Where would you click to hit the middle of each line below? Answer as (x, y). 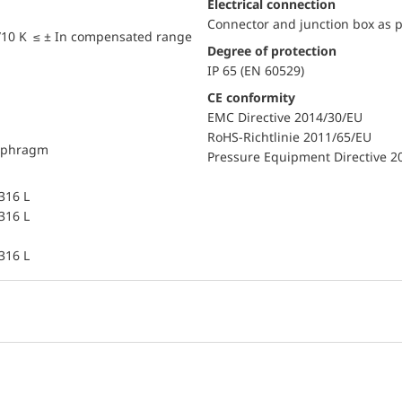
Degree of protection (276, 51)
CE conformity (255, 97)
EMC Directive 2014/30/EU (285, 117)
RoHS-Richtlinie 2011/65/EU (289, 137)
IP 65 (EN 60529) (256, 70)
